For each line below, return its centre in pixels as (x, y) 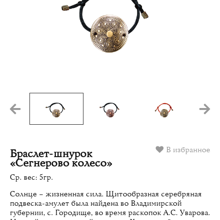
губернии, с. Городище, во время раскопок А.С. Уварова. (110, 212)
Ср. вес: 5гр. (31, 177)
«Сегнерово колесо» (61, 163)
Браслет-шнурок (51, 154)
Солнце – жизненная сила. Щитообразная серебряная (106, 194)
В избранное (188, 150)
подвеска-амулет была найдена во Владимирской (96, 203)
